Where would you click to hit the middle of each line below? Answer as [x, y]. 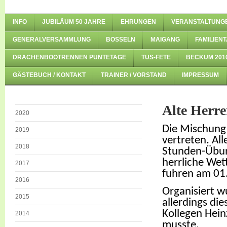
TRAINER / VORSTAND [134, 75]
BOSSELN [118, 40]
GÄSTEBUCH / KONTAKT [49, 75]
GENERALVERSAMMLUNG [52, 40]
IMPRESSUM [200, 75]
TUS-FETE [156, 57]
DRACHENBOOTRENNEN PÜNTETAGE [69, 57]
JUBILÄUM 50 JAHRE [74, 22]
